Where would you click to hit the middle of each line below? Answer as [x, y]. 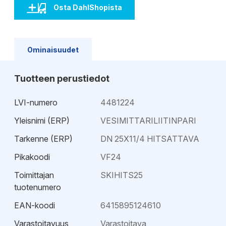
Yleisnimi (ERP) [42, 121]
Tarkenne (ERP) [43, 139]
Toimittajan [34, 175]
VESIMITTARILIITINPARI [149, 121]
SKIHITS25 [122, 175]
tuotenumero [38, 187]
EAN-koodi [35, 205]
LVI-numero [36, 102]
